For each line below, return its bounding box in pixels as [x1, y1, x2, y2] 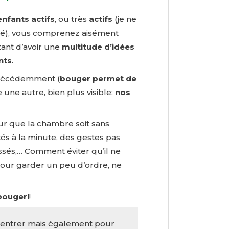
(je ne [112, 14, 136, 25]
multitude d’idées [62, 42, 134, 52]
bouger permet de [60, 73, 136, 83]
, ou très [55, 14, 89, 25]
